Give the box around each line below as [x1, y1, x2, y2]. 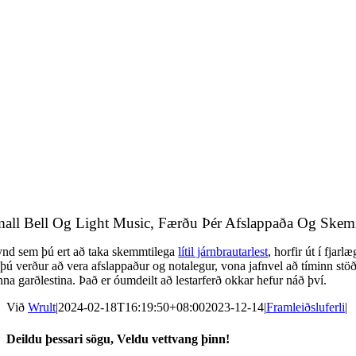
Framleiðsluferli [266, 300, 345, 315]
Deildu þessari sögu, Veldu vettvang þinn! [6, 331, 230, 346]
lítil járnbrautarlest [178, 245, 269, 259]
